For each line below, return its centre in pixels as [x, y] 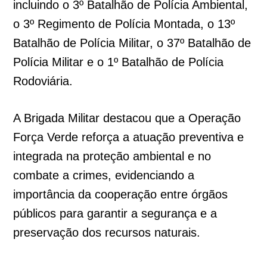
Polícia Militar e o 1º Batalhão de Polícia [119, 62]
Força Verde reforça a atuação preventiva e [129, 137]
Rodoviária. [43, 81]
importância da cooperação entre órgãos [121, 195]
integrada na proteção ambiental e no [112, 156]
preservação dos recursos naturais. [107, 233]
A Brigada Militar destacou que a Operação [127, 118]
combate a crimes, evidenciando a [104, 176]
